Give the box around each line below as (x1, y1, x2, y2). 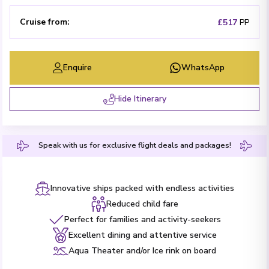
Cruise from (20, 16, 67, 28)
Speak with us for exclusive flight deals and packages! (38, 140, 231, 151)
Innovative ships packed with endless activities (50, 182, 234, 194)
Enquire (63, 61, 92, 73)
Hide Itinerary (113, 92, 166, 104)
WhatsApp (181, 61, 225, 73)
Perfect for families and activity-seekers (64, 213, 221, 225)
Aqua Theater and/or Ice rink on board (68, 244, 216, 256)
